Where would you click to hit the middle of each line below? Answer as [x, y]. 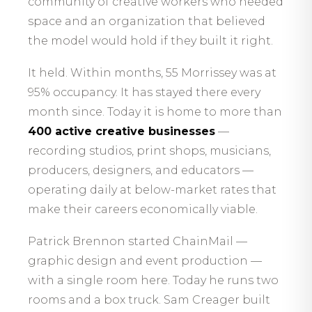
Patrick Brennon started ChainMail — [138, 241]
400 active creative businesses [122, 131]
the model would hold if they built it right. [150, 41]
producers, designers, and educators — [141, 170]
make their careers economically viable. [143, 209]
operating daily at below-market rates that [152, 190]
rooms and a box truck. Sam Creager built [149, 300]
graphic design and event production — [145, 261]
